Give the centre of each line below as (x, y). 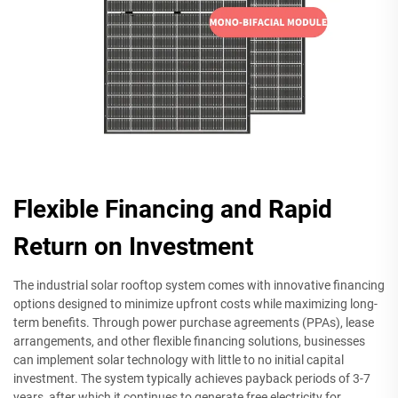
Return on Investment (133, 247)
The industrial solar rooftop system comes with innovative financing (199, 286)
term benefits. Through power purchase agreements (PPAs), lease (194, 323)
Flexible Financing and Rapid (173, 210)
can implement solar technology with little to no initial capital (179, 360)
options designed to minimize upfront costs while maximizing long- (195, 304)
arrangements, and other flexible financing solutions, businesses (189, 342)
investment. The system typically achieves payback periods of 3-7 (192, 379)
